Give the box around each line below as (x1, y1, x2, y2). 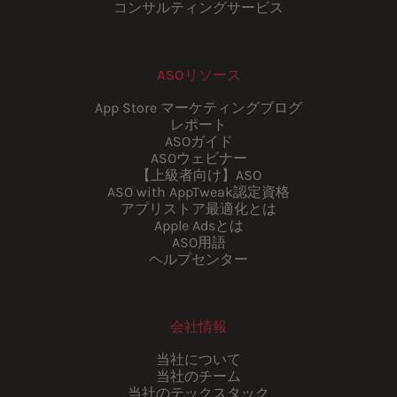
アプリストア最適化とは (121, 200, 276, 218)
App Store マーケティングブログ (95, 99, 302, 117)
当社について (156, 351, 241, 369)
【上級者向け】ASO (136, 167, 261, 184)
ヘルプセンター (149, 251, 248, 269)
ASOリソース (156, 66, 241, 84)
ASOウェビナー (150, 150, 247, 167)
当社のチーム (156, 368, 241, 385)
